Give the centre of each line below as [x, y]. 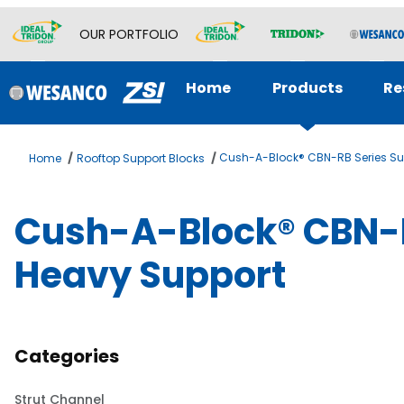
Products [307, 88]
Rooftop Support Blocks [140, 158]
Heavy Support [150, 275]
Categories [67, 356]
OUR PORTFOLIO [129, 34]
